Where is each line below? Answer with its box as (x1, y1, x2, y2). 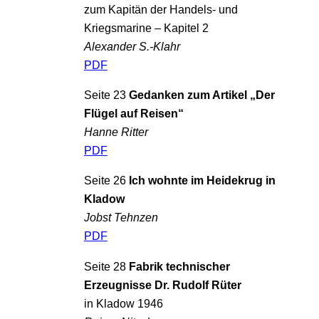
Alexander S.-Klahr (84, 39, 180, 53)
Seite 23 (84, 88, 129, 101)
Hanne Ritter (84, 125, 148, 138)
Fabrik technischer (129, 259, 230, 273)
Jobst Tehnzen (84, 211, 158, 224)
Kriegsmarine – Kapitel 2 (84, 21, 209, 34)
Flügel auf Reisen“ (84, 106, 184, 120)
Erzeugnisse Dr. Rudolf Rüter (84, 278, 241, 291)
